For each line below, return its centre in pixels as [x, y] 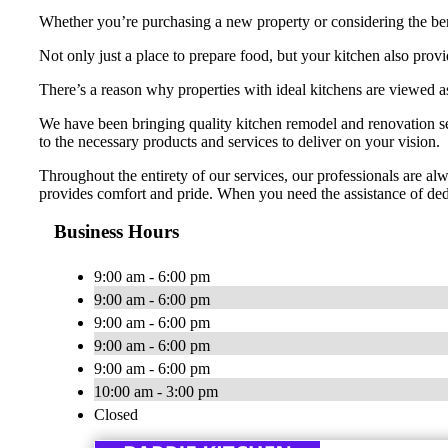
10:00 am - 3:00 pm [156, 392]
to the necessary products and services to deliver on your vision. [239, 141]
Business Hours [116, 232]
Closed [116, 415]
